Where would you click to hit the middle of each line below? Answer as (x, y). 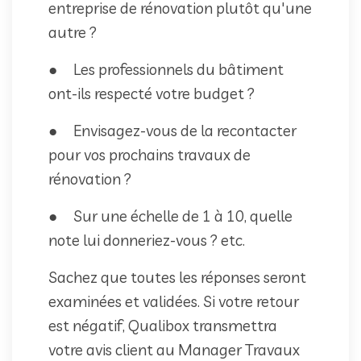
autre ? (73, 32)
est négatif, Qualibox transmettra (163, 325)
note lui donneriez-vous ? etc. (147, 240)
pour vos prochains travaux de (149, 154)
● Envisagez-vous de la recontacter (172, 130)
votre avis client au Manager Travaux (174, 349)
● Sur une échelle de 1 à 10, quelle (170, 216)
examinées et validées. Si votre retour (174, 301)
